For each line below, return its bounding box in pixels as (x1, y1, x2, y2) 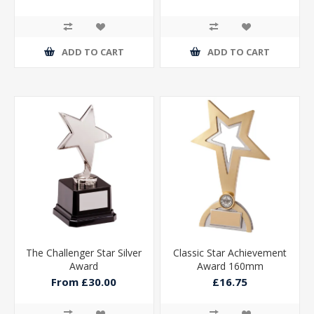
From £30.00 (51, 274, 117, 289)
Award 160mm (196, 259, 264, 273)
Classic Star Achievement (173, 245, 287, 259)
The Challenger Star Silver (26, 245, 142, 259)
